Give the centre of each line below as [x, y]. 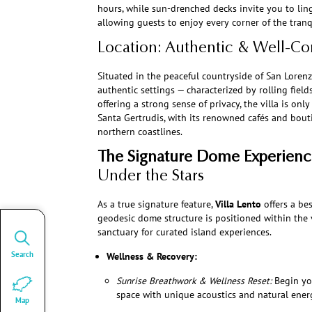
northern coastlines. [140, 132]
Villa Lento [238, 204]
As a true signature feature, [156, 204]
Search [23, 254]
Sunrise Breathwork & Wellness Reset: [194, 281]
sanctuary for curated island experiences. [184, 232]
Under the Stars [150, 177]
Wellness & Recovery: [152, 257]
